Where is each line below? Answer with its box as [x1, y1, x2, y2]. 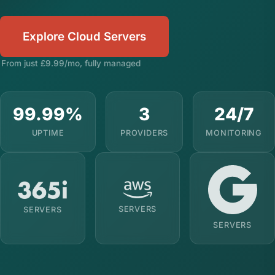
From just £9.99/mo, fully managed [1, 58, 141, 68]
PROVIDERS [120, 128, 169, 138]
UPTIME [31, 128, 64, 138]
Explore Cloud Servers [23, 29, 147, 44]
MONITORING [206, 128, 262, 138]
